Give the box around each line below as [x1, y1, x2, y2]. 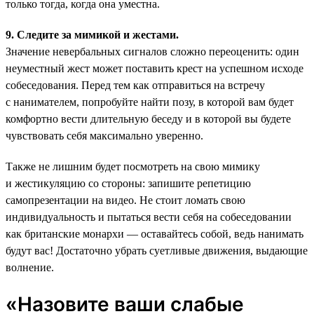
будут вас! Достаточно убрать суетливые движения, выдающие [6, 244, 308, 257]
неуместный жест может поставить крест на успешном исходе [6, 62, 303, 74]
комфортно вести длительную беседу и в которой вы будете [6, 112, 291, 125]
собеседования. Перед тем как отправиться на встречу [6, 78, 265, 91]
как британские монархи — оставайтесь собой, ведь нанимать [6, 227, 303, 240]
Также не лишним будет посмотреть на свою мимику [6, 160, 260, 172]
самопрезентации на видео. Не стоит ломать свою [6, 193, 245, 206]
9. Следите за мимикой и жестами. [6, 28, 179, 41]
